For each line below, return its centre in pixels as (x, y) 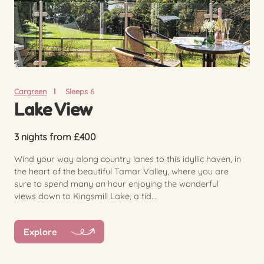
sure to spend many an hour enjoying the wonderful (116, 184)
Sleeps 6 (80, 91)
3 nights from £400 (55, 136)
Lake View (53, 108)
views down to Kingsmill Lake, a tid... (85, 196)
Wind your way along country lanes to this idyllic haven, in (128, 159)
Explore (40, 231)
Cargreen (30, 91)
